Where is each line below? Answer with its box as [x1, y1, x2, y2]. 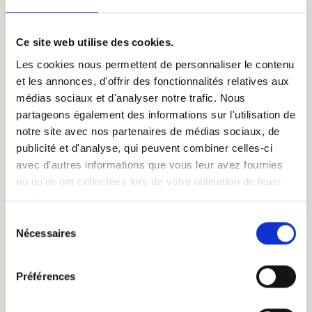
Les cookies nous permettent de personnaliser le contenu [16, 58, 295, 70]
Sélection [5, 213, 47, 226]
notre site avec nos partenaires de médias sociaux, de [16, 125, 280, 137]
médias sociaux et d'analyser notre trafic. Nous [16, 91, 246, 104]
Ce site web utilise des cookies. [16, 36, 173, 49]
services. [16, 192, 61, 204]
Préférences [16, 270, 76, 283]
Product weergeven [100, 23, 212, 40]
